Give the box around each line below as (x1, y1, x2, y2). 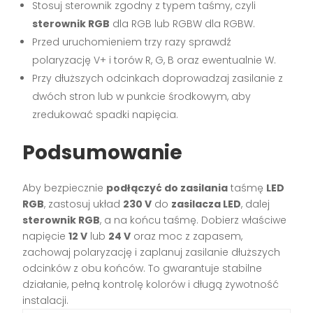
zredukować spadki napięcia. (32, 108, 179, 122)
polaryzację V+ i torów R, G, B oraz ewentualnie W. (32, 53, 277, 68)
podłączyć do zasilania (106, 181, 228, 196)
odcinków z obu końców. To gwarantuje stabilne (22, 261, 263, 276)
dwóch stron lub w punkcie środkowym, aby (32, 89, 252, 104)
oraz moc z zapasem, (131, 229, 243, 244)
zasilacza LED (171, 197, 242, 212)
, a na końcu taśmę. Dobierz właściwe (100, 213, 287, 228)
